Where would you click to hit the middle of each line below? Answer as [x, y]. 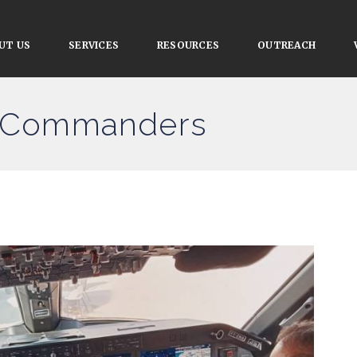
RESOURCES [188, 45]
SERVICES [94, 45]
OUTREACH [287, 45]
